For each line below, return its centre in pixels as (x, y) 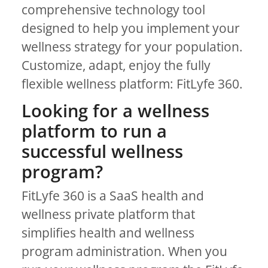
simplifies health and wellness (108, 233)
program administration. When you (124, 252)
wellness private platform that (108, 214)
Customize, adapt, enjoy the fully (116, 65)
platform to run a (94, 131)
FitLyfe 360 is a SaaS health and (113, 196)
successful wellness (102, 151)
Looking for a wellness (115, 111)
